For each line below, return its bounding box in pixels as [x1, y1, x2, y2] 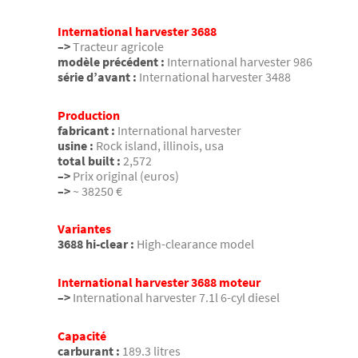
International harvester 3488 [139, 69, 291, 86]
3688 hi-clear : [58, 236, 134, 253]
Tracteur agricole [73, 38, 164, 55]
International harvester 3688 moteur [58, 273, 261, 290]
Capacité [58, 327, 106, 344]
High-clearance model [137, 236, 254, 253]
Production [58, 106, 120, 123]
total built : [58, 152, 121, 169]
